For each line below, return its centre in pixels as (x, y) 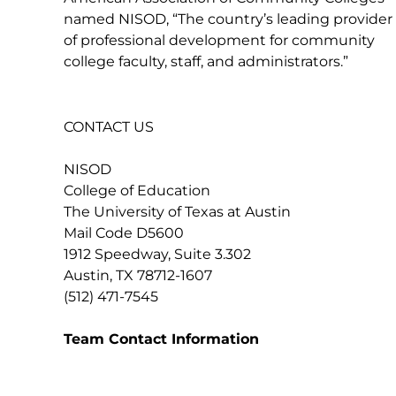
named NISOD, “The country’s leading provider (228, 19)
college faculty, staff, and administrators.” (206, 61)
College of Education (137, 190)
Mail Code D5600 (124, 233)
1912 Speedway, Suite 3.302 (157, 254)
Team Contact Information (161, 339)
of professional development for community (219, 40)
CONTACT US (109, 127)
